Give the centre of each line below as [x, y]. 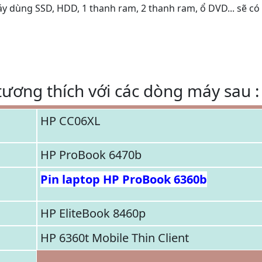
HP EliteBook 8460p [93, 213]
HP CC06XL [70, 121]
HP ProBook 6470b [91, 155]
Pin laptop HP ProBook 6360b [124, 179]
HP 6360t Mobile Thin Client [115, 238]
